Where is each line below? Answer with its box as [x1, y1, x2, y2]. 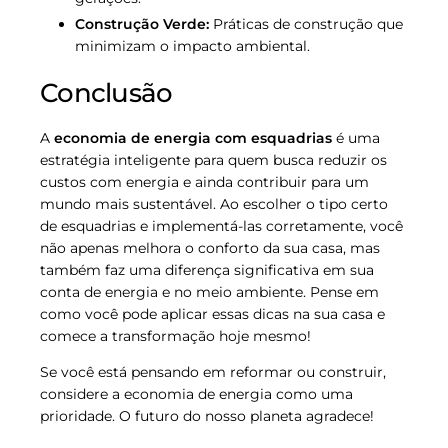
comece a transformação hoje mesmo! [40, 326, 311, 345]
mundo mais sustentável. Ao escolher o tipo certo [40, 194, 388, 213]
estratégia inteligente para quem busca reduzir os [40, 150, 387, 169]
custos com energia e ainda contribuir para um [40, 172, 369, 191]
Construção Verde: [75, 14, 209, 33]
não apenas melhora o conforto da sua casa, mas [40, 238, 380, 257]
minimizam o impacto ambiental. [75, 36, 310, 55]
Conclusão [40, 76, 173, 109]
